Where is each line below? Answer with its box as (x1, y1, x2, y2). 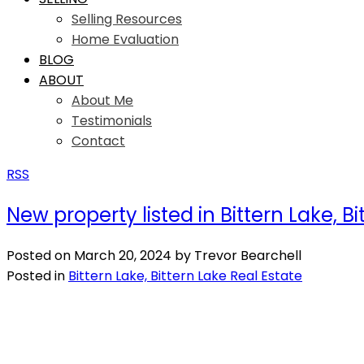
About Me (71, 91, 133, 110)
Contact (71, 132, 125, 150)
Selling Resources (71, 10, 182, 28)
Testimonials (71, 111, 152, 130)
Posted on (6, 245, 74, 265)
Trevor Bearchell (194, 245, 301, 265)
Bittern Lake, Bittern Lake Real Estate (68, 266, 302, 285)
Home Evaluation (71, 30, 179, 49)
